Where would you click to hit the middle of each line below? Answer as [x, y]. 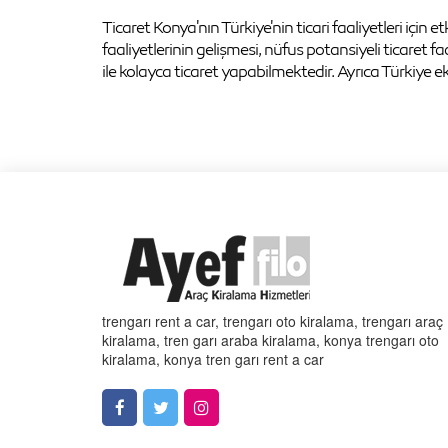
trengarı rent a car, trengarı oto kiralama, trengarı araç [272, 320]
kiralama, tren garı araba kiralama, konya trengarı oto [270, 339]
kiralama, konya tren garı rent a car [213, 358]
